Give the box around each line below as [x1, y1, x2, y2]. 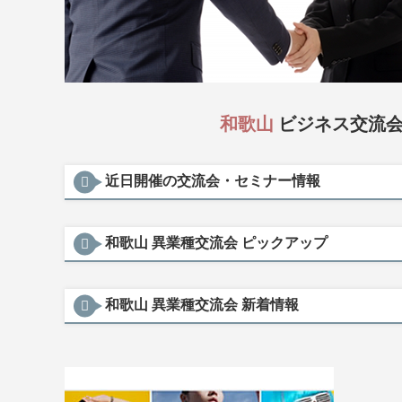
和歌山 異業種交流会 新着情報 [105, 297, 299, 312]
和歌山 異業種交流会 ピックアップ [105, 235, 328, 250]
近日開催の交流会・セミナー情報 [105, 173, 320, 188]
